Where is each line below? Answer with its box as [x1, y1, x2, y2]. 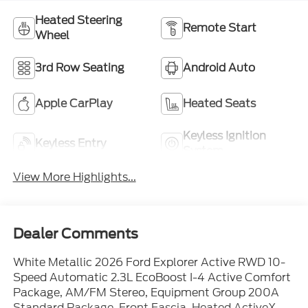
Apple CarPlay [34, 96, 112, 112]
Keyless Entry [34, 135, 106, 152]
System [183, 143, 223, 159]
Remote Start [183, 20, 256, 36]
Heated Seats [183, 96, 256, 112]
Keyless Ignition [183, 128, 266, 144]
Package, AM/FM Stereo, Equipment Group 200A [12, 284, 279, 300]
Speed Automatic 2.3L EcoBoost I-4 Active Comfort [12, 269, 291, 285]
